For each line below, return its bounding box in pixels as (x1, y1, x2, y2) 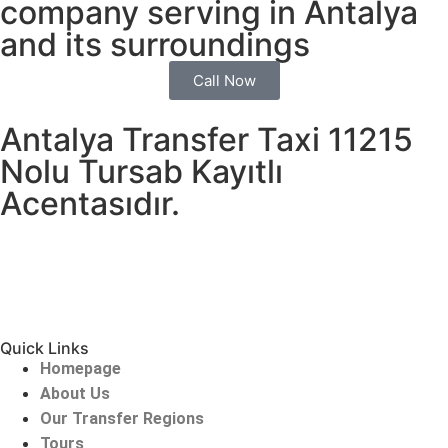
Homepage (40, 358, 121, 378)
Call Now (192, 70, 256, 90)
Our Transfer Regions (40, 408, 204, 428)
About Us (40, 383, 110, 403)
